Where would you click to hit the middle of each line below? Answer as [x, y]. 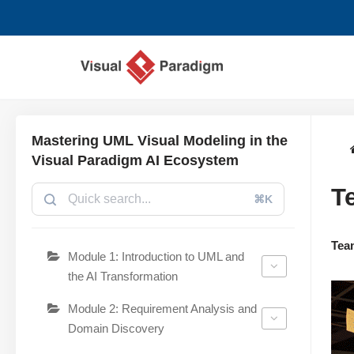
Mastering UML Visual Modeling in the [160, 140]
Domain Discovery [116, 328]
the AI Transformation [123, 276]
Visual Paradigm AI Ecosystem [135, 160]
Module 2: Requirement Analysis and [162, 308]
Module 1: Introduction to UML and [156, 256]
